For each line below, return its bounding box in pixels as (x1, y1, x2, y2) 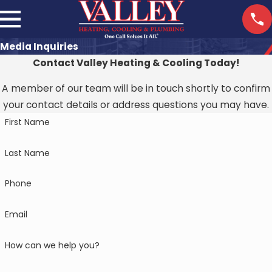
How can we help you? (4, 239, 100, 251)
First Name (4, 115, 50, 128)
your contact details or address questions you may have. (3, 98, 269, 112)
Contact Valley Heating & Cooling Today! (33, 56, 239, 69)
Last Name (4, 146, 50, 159)
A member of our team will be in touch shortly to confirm (2, 82, 270, 95)
